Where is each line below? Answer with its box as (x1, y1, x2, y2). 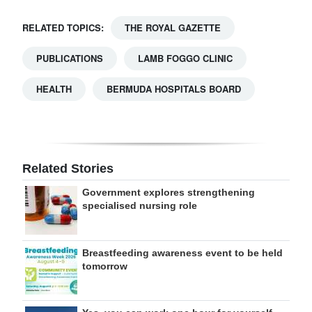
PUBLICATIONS (36, 52, 103, 65)
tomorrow (82, 260, 127, 272)
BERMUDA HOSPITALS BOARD (107, 82, 241, 96)
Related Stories (22, 162, 114, 176)
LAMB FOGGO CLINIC (138, 52, 233, 65)
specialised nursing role (82, 200, 197, 212)
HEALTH (36, 82, 72, 96)
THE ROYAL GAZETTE (125, 21, 221, 35)
